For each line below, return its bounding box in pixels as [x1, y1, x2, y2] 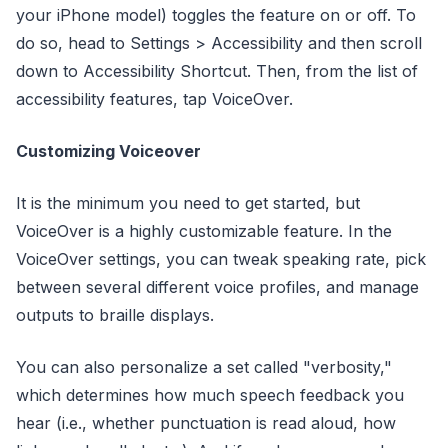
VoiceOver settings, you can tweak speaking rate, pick [16, 249, 426, 269]
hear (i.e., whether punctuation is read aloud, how [16, 413, 396, 433]
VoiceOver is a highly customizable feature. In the [16, 221, 392, 241]
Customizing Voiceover [16, 141, 201, 161]
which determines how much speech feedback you [16, 385, 404, 405]
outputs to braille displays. [16, 305, 214, 325]
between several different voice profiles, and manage [16, 277, 419, 297]
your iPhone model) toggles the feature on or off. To [16, 5, 416, 25]
